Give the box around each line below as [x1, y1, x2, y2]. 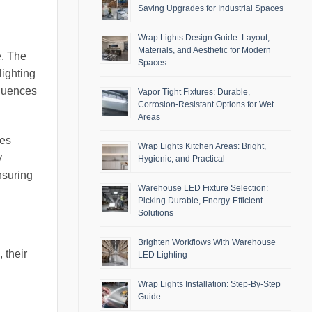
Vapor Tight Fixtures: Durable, [138, 87, 250, 97]
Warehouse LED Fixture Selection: [138, 183, 268, 194]
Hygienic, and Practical [138, 154, 225, 164]
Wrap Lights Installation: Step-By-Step [138, 279, 281, 290]
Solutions [138, 208, 173, 219]
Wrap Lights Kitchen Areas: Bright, [138, 141, 266, 152]
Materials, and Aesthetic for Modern [138, 45, 271, 56]
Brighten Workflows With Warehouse [138, 237, 276, 248]
